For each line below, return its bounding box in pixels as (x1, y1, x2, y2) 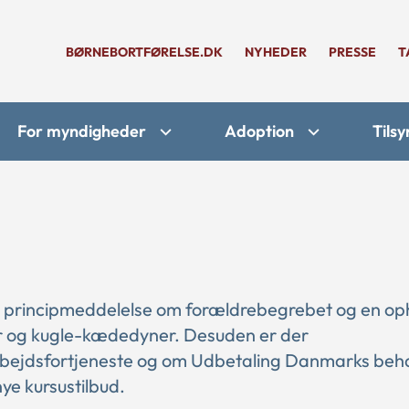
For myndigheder (17, 121, 146, 142)
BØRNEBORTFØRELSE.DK (66, 44, 223, 60)
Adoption (225, 121, 294, 142)
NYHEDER (245, 44, 307, 60)
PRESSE (329, 44, 376, 60)
